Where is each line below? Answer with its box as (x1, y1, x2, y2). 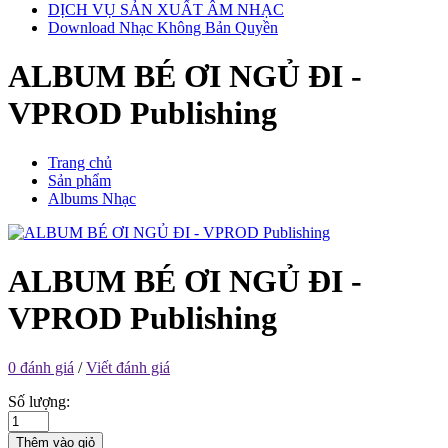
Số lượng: (8, 392, 70, 410)
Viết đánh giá (86, 358, 170, 376)
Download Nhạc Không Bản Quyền (48, 19, 278, 36)
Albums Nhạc (48, 189, 136, 207)
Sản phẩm (48, 171, 111, 189)
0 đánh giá (8, 358, 74, 376)
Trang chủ (48, 153, 112, 171)
